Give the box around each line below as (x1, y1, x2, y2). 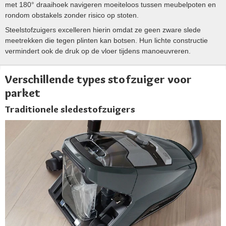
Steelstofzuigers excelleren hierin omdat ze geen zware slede (5, 26, 201, 34)
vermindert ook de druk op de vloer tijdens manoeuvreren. (5, 47, 191, 55)
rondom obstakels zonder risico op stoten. (5, 11, 139, 20)
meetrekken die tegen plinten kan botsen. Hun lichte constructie (5, 36, 208, 45)
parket (5, 86, 40, 100)
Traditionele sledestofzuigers (5, 103, 135, 116)
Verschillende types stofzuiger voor (5, 72, 192, 87)
